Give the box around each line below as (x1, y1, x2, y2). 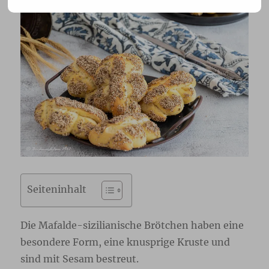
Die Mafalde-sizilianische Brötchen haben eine (20, 219, 244, 231)
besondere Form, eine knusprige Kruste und (20, 235, 231, 248)
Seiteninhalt (27, 183, 87, 195)
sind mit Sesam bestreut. (20, 252, 139, 265)
